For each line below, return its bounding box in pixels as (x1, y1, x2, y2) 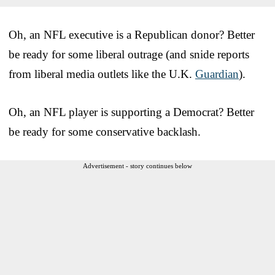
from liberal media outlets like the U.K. (9, 67, 195, 80)
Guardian (195, 67, 239, 80)
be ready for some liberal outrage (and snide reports (9, 47, 249, 61)
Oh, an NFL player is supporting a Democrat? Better (9, 105, 254, 118)
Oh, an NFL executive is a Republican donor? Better (9, 28, 255, 41)
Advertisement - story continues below (83, 161, 192, 169)
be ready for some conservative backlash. (9, 125, 201, 138)
